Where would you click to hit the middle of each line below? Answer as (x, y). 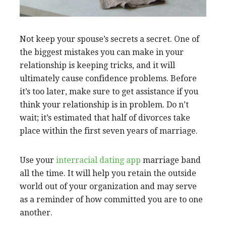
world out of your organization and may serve (108, 186)
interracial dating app (98, 160)
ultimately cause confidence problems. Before (108, 78)
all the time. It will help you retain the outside (108, 173)
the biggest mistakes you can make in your (102, 52)
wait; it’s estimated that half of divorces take (105, 118)
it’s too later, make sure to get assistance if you (109, 91)
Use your (38, 160)
